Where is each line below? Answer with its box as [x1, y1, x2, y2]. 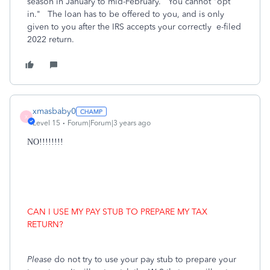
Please [27, 254, 54, 265]
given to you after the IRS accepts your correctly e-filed [27, 22, 241, 32]
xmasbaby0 [33, 106, 76, 116]
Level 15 [33, 119, 60, 127]
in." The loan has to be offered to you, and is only [27, 9, 224, 19]
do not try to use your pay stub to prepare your [54, 254, 236, 265]
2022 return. [27, 34, 79, 45]
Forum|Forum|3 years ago [67, 119, 151, 127]
